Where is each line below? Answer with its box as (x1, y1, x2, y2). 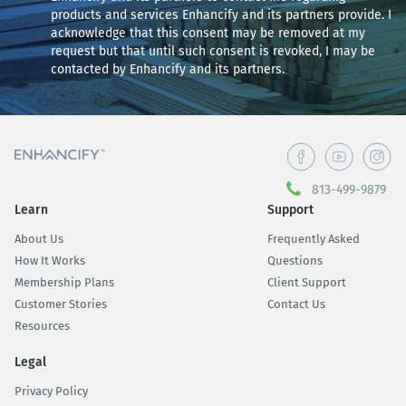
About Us (14, 231, 63, 246)
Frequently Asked (267, 231, 360, 246)
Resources (14, 318, 70, 333)
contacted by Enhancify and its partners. (51, 61, 285, 77)
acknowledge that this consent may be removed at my (51, 24, 365, 41)
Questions (267, 253, 323, 267)
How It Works (14, 253, 85, 267)
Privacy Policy (14, 383, 88, 398)
